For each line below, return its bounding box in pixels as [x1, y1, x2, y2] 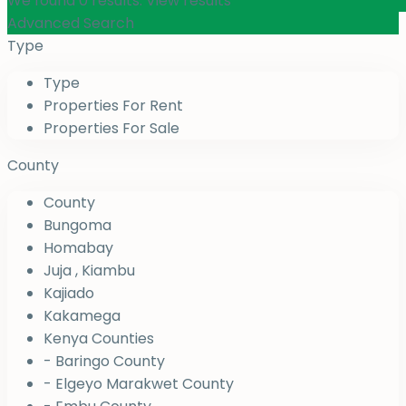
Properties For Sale [43, 118, 179, 140]
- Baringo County [43, 351, 165, 372]
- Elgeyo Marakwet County [43, 373, 234, 395]
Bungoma [43, 215, 111, 237]
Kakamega [43, 305, 121, 327]
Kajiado [43, 283, 94, 304]
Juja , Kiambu [43, 260, 135, 282]
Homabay [43, 237, 113, 259]
